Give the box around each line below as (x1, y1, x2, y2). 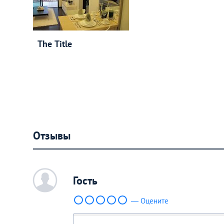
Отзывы (33, 128, 70, 142)
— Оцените (131, 196, 168, 205)
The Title (37, 38, 72, 49)
